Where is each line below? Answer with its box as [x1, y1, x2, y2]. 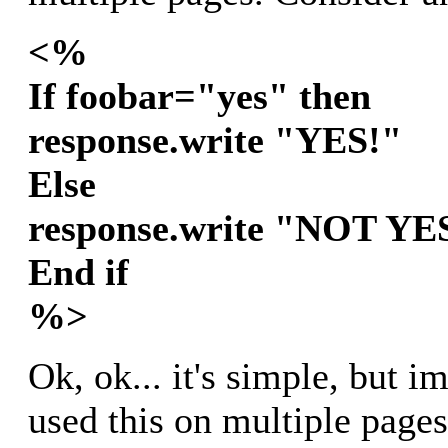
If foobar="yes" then [28, 75, 371, 118]
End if [28, 251, 129, 294]
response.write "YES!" [28, 119, 402, 162]
